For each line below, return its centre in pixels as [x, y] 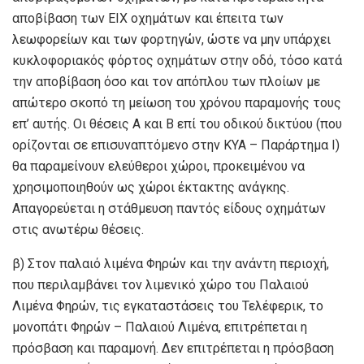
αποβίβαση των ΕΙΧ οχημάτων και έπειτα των [148, 19]
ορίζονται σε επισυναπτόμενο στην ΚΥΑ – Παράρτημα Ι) [176, 145]
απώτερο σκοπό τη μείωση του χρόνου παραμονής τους [177, 103]
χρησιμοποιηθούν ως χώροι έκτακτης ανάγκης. [151, 188]
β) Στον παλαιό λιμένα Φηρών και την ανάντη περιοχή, [171, 264]
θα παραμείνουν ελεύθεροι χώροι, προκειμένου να [158, 167]
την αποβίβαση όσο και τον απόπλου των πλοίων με [166, 82]
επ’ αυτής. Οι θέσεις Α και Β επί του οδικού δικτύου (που [177, 124]
